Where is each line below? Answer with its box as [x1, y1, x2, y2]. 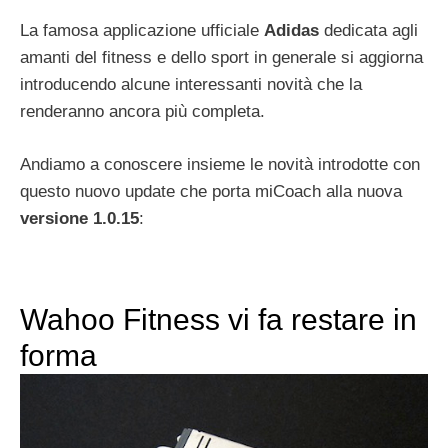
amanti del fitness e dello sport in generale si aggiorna [20, 48, 423, 68]
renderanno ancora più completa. [20, 102, 265, 122]
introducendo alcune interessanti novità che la [20, 75, 362, 95]
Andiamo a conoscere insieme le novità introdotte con [20, 154, 420, 174]
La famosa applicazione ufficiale [20, 21, 264, 41]
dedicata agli [319, 21, 418, 41]
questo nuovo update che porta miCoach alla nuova [20, 181, 402, 201]
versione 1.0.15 [20, 208, 139, 228]
